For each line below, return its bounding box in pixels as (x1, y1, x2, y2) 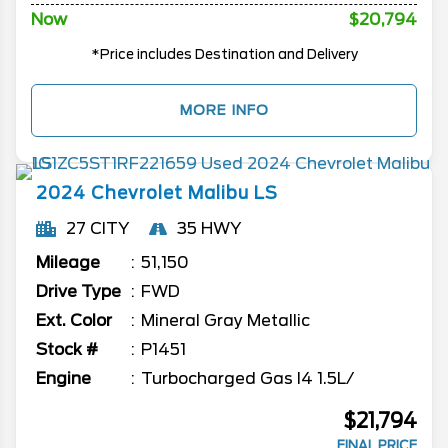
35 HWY (177, 219, 241, 239)
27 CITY (66, 219, 129, 239)
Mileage (36, 253, 100, 273)
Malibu (188, 183, 249, 204)
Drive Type (36, 282, 121, 302)
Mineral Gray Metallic (141, 311, 310, 331)
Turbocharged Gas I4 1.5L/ (141, 369, 354, 389)
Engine (36, 369, 91, 389)
